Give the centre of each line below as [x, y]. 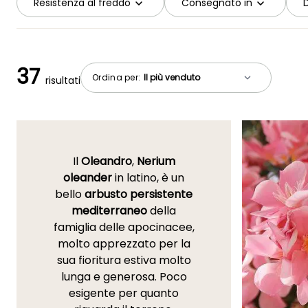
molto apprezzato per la [124, 244]
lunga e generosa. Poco [124, 277]
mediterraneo [109, 211]
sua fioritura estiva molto [124, 261]
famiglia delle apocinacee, [124, 228]
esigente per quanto [124, 294]
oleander [88, 178]
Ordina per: [118, 77]
